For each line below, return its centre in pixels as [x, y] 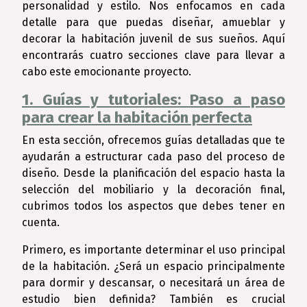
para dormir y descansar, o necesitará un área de [153, 283]
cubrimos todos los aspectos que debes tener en [153, 206]
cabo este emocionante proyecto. [107, 72]
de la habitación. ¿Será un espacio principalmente [153, 266]
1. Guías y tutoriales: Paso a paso [153, 100]
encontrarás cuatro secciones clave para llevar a [153, 55]
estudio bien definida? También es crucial [153, 299]
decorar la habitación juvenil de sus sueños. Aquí [153, 39]
